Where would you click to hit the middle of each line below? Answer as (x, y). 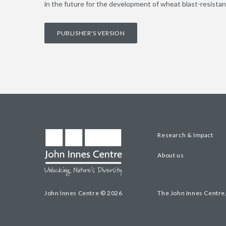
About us (171, 155)
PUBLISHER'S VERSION (91, 33)
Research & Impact (185, 135)
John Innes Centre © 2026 (83, 193)
